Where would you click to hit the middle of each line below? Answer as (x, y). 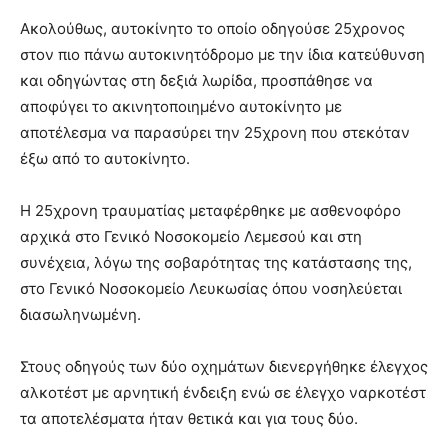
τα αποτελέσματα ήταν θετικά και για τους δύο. (189, 419)
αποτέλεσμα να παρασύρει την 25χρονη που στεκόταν (215, 133)
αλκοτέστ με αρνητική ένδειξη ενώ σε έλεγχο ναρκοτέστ (223, 393)
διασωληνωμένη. (80, 315)
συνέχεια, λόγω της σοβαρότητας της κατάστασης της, (216, 263)
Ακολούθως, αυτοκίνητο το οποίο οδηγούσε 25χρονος (212, 29)
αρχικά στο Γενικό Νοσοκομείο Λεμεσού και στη (191, 237)
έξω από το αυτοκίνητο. (105, 159)
